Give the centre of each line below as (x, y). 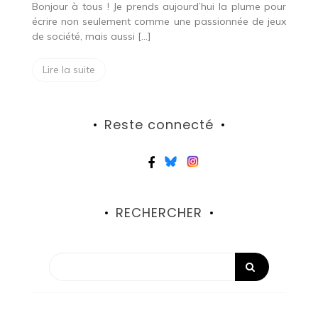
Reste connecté (159, 125)
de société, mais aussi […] (91, 37)
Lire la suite (68, 70)
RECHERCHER (159, 213)
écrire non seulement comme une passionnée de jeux (159, 22)
